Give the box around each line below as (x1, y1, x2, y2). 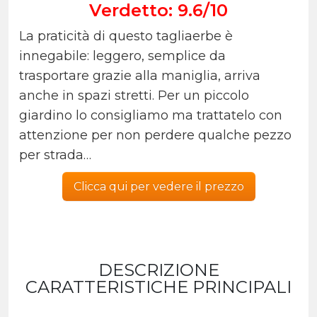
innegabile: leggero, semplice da (19, 48, 226, 64)
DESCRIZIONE (98, 260, 219, 281)
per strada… (19, 147, 91, 163)
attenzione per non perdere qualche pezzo (19, 127, 292, 144)
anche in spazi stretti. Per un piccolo (19, 88, 249, 104)
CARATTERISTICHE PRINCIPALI (25, 277, 292, 298)
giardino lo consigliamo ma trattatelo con (19, 108, 282, 124)
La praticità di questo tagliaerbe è (19, 28, 233, 45)
